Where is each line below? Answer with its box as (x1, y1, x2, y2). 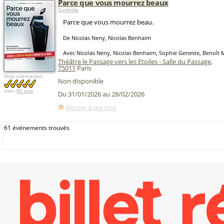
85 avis (16, 88, 33, 93)
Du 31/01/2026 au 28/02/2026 (58, 89, 144, 99)
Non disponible (58, 76, 103, 85)
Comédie (58, 7, 78, 12)
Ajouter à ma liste (65, 103, 116, 111)
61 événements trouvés (4, 123, 69, 132)
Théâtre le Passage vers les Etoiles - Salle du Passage (58, 57, 211, 66)
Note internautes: (4, 73, 44, 79)
